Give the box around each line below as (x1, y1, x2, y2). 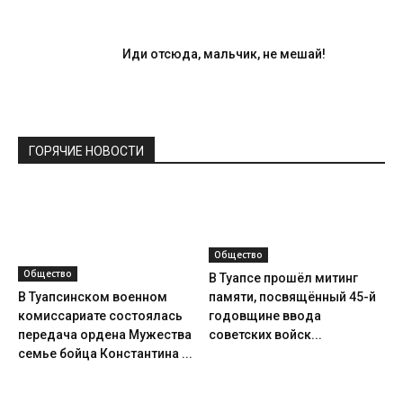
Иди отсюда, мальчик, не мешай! (122, 47, 326, 61)
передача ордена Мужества (18, 327, 192, 342)
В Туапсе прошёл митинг (208, 271, 358, 285)
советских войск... (208, 327, 322, 342)
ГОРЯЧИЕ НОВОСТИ (29, 144, 144, 158)
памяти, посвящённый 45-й (208, 290, 376, 304)
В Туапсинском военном (18, 290, 167, 304)
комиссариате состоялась (18, 309, 183, 323)
